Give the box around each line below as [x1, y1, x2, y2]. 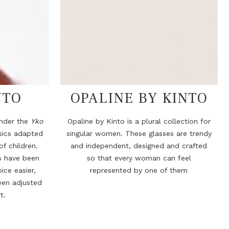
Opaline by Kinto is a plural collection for [67, 117, 211, 126]
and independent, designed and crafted [71, 142, 208, 150]
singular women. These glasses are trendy [66, 129, 212, 138]
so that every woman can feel [86, 154, 191, 163]
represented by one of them [90, 166, 188, 175]
